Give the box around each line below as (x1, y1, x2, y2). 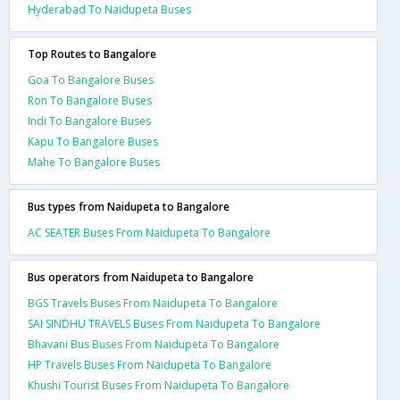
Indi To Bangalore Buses (28, 112, 151, 129)
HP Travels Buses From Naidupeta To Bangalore (28, 356, 271, 372)
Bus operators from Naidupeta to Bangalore (28, 269, 254, 285)
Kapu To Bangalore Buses (28, 133, 158, 149)
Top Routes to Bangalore (28, 46, 156, 62)
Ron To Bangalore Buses (28, 92, 152, 108)
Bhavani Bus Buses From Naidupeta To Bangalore (28, 336, 279, 352)
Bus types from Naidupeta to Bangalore (28, 198, 229, 214)
